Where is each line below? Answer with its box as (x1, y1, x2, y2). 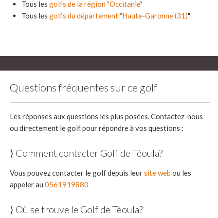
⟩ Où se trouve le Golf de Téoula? (10, 203, 143, 216)
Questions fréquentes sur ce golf (10, 81, 157, 94)
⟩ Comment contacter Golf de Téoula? (10, 147, 163, 159)
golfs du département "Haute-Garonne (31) (49, 11, 188, 20)
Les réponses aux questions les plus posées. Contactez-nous (10, 112, 203, 121)
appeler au (10, 180, 45, 189)
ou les (171, 168, 191, 178)
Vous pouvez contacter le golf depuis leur (10, 168, 144, 178)
